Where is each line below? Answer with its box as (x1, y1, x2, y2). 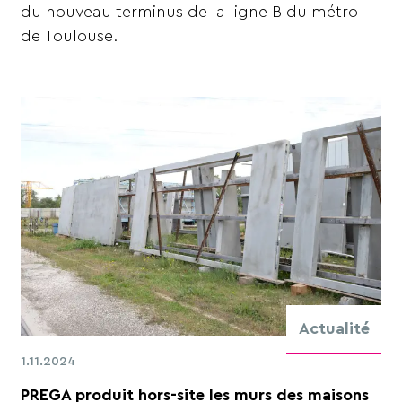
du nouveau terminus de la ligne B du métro (21, 4, 359, 21)
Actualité (298, 319, 370, 336)
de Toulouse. (21, 28, 118, 45)
